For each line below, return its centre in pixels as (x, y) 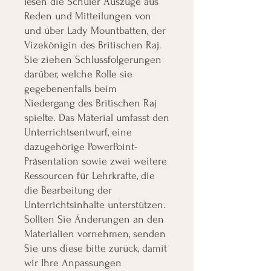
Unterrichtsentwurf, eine (78, 132)
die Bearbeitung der (68, 190)
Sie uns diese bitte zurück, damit (96, 248)
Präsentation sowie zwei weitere (96, 161)
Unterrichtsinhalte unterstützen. (95, 204)
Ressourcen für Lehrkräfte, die (90, 175)
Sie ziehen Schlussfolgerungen (93, 59)
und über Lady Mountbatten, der (95, 30)
